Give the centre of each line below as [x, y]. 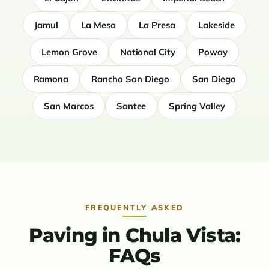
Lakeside [216, 25]
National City [148, 52]
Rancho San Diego [130, 79]
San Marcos [69, 106]
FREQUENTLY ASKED [134, 207]
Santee [131, 106]
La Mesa [99, 25]
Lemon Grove [69, 52]
